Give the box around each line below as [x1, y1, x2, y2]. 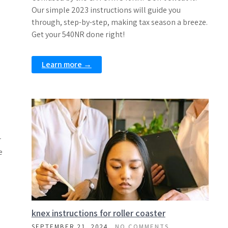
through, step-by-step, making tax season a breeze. [31, 17, 208, 27]
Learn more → [41, 59, 92, 70]
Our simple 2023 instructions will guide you [31, 5, 181, 15]
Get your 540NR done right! [31, 29, 125, 40]
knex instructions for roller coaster [31, 207, 165, 219]
